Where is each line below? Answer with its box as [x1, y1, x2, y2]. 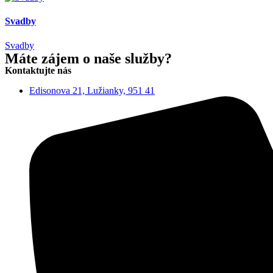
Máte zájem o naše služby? [5, 50, 172, 66]
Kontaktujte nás [5, 65, 71, 76]
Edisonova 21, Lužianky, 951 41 [29, 85, 155, 96]
